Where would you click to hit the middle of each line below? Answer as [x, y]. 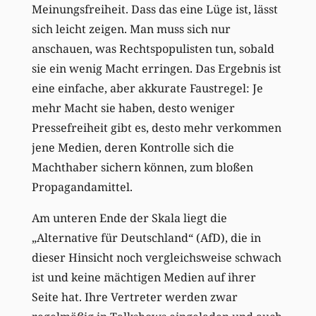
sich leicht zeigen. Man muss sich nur [131, 29]
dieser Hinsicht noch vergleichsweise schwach [156, 257]
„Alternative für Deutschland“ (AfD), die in [146, 237]
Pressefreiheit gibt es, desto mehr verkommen [156, 127]
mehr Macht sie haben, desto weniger [133, 108]
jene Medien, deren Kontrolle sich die [133, 147]
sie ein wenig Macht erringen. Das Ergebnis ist [156, 68]
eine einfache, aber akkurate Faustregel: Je [147, 88]
